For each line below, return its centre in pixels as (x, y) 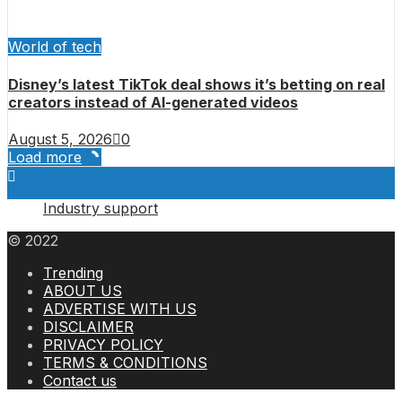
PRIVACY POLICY (103, 344)
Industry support (100, 208)
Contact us (80, 380)
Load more (45, 157)
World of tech (55, 47)
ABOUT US (83, 290)
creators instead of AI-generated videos (153, 102)
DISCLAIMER (88, 326)
